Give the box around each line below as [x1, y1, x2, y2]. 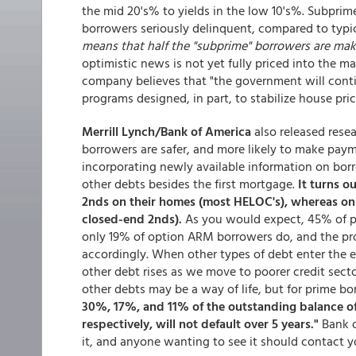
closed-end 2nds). [82, 209, 182, 228]
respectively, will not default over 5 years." [82, 314, 319, 333]
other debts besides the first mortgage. [82, 174, 298, 193]
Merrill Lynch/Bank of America [82, 122, 251, 141]
